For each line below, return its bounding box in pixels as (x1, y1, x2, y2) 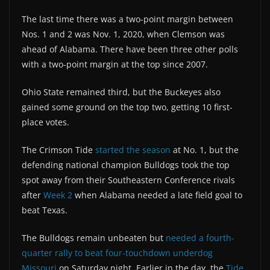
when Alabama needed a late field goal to (72, 189, 242, 201)
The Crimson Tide (22, 143, 95, 155)
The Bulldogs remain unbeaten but (22, 231, 166, 243)
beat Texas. (22, 204, 67, 216)
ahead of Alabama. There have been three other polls (22, 43, 238, 55)
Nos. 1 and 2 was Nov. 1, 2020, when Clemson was (22, 28, 225, 40)
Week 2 (43, 189, 72, 201)
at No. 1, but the (171, 143, 239, 155)
